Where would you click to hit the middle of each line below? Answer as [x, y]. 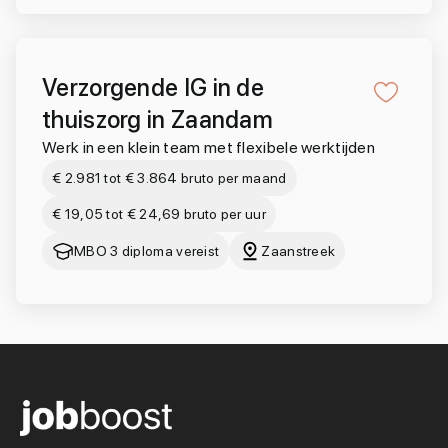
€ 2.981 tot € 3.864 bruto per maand [169, 178]
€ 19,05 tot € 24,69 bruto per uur [159, 214]
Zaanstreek [298, 251]
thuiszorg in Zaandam [157, 119]
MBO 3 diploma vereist [147, 251]
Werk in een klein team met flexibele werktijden [209, 147]
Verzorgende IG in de [153, 87]
